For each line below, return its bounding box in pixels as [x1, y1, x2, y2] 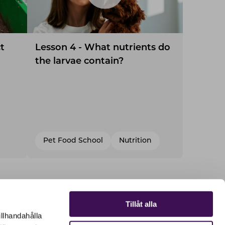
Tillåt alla [126, 199, 157, 208]
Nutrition [119, 137, 152, 145]
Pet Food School [43, 137, 103, 145]
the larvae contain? [35, 56, 124, 66]
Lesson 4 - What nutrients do [35, 43, 170, 53]
